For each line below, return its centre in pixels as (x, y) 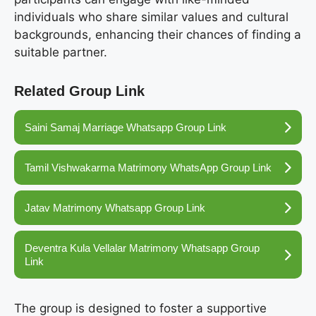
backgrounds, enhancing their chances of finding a (158, 35)
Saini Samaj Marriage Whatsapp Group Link (126, 128)
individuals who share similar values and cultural (151, 17)
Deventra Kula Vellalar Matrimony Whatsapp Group (142, 248)
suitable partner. (61, 53)
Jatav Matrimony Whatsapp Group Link (115, 208)
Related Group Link (79, 91)
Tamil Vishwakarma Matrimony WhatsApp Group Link (148, 168)
